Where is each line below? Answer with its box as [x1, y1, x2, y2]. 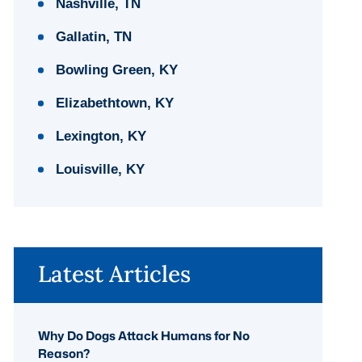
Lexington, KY [56, 128, 147, 144]
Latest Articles [38, 259, 192, 288]
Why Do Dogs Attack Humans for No [38, 326, 250, 344]
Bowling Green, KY [56, 61, 179, 78]
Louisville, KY [56, 161, 145, 177]
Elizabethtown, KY [56, 95, 175, 111]
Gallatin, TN [56, 28, 133, 44]
